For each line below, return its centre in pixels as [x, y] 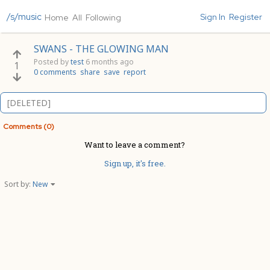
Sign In [213, 17]
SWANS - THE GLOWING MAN [101, 49]
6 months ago [110, 62]
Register [246, 17]
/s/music [24, 17]
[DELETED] [29, 103]
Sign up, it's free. [135, 163]
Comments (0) [29, 127]
